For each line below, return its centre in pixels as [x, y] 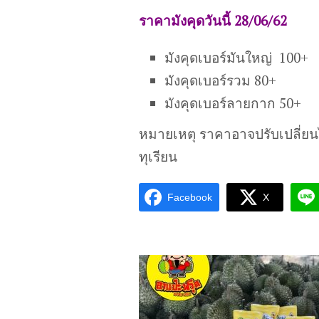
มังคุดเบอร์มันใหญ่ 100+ [237, 57]
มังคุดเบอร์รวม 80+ [221, 80]
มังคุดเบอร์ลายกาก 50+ [233, 103]
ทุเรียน [158, 156]
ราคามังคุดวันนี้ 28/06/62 [213, 20]
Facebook [190, 197]
